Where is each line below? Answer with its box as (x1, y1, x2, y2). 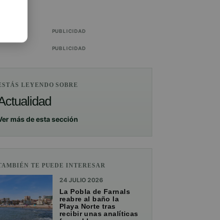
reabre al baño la (59, 195, 119, 203)
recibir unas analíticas (59, 210, 138, 218)
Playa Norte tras (59, 202, 116, 211)
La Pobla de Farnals (59, 188, 130, 196)
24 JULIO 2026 (59, 176, 103, 184)
